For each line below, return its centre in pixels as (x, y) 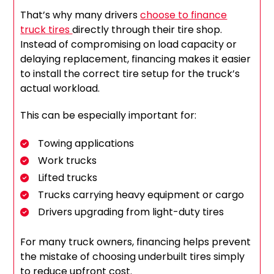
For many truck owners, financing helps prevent (136, 242)
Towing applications (86, 144)
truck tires (46, 30)
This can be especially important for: (109, 116)
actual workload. (61, 89)
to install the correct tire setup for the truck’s (130, 74)
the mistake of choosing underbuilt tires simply (133, 257)
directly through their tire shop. (147, 30)
